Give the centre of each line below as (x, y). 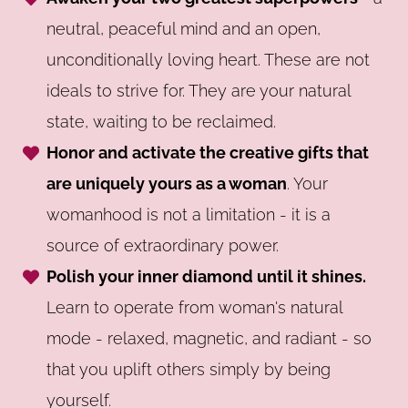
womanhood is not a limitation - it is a (189, 214)
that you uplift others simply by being (189, 369)
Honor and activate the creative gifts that (208, 152)
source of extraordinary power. (163, 245)
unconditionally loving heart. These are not (209, 59)
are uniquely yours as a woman (167, 183)
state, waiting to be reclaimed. (162, 121)
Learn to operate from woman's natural (195, 307)
